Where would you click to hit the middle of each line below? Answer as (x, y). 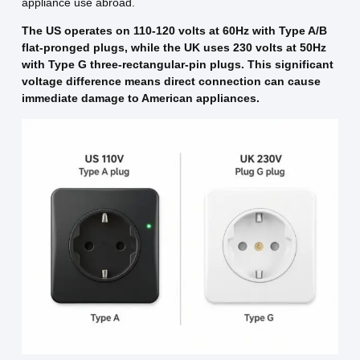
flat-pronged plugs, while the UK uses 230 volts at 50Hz (174, 48)
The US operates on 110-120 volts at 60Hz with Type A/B (174, 31)
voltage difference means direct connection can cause (171, 82)
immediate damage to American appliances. (140, 98)
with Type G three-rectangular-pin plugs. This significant (177, 65)
